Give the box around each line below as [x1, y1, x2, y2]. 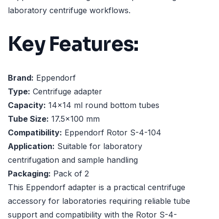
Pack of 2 [51, 169, 89, 179]
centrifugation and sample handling [8, 155, 138, 165]
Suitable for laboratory [55, 141, 142, 152]
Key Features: [8, 31, 139, 57]
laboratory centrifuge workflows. [8, 5, 131, 15]
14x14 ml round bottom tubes [46, 100, 159, 110]
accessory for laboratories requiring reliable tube [8, 196, 190, 206]
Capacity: [8, 100, 46, 110]
